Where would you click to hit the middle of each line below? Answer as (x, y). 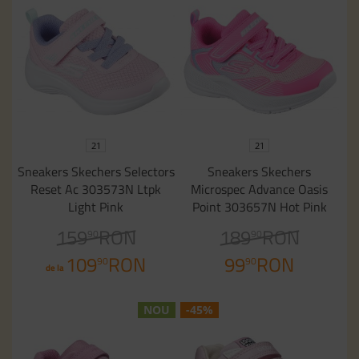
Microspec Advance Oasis (260, 189)
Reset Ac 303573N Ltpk (96, 189)
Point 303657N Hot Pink (259, 206)
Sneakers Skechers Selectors (96, 171)
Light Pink (96, 206)
